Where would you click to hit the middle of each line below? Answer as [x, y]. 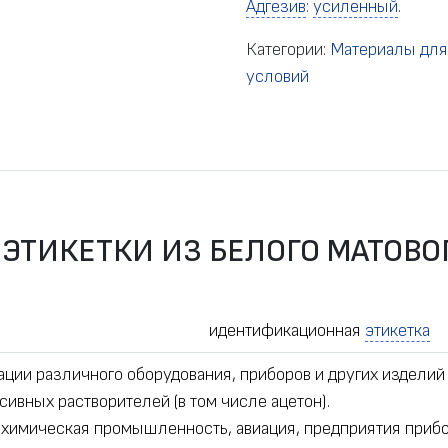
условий [278, 77]
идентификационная [287, 331]
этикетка [397, 331]
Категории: [288, 50]
